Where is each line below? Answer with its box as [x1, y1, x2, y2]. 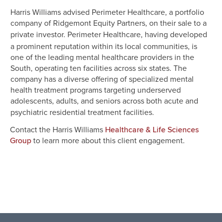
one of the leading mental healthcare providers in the [10, 53, 194, 62]
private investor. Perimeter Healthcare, [10, 30, 143, 40]
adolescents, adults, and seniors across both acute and [10, 96, 198, 106]
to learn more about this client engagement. [31, 136, 185, 146]
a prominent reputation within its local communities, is [10, 42, 197, 52]
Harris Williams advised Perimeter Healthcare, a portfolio [10, 7, 204, 17]
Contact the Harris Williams [10, 125, 105, 135]
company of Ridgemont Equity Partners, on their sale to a [10, 18, 207, 28]
